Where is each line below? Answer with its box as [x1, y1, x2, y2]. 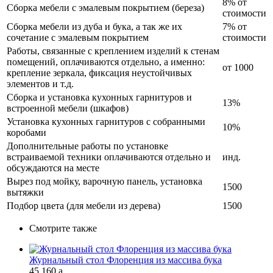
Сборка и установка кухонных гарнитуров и [7, 91, 192, 102]
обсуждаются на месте [7, 162, 99, 173]
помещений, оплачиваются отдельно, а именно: [7, 56, 205, 67]
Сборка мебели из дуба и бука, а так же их [7, 21, 182, 32]
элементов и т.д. [7, 78, 74, 89]
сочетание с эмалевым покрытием [7, 32, 149, 43]
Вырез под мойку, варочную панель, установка [7, 175, 202, 186]
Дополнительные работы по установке [7, 140, 168, 151]
